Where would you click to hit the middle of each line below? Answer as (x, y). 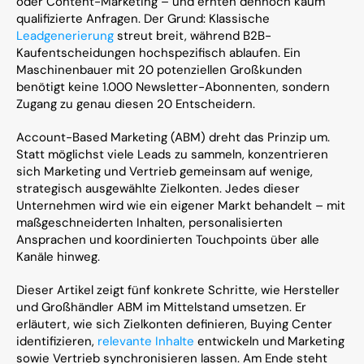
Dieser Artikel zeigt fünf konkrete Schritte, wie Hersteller (178, 290)
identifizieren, (57, 341)
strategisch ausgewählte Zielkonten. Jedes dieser (158, 188)
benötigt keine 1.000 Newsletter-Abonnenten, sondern (173, 87)
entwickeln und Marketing (269, 341)
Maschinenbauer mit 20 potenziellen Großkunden (159, 70)
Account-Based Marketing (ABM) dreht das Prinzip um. (173, 137)
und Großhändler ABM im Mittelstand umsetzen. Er (161, 307)
